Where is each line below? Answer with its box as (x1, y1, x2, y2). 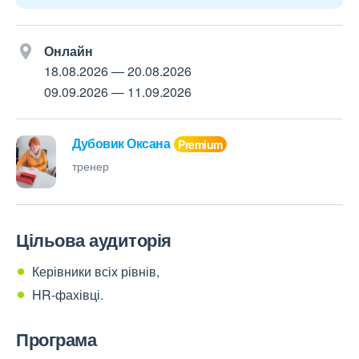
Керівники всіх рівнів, (32, 262, 159, 281)
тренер (72, 157, 109, 174)
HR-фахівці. (32, 285, 103, 305)
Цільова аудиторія (16, 227, 171, 253)
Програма (16, 326, 96, 353)
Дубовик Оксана (72, 134, 170, 152)
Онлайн (44, 42, 93, 60)
